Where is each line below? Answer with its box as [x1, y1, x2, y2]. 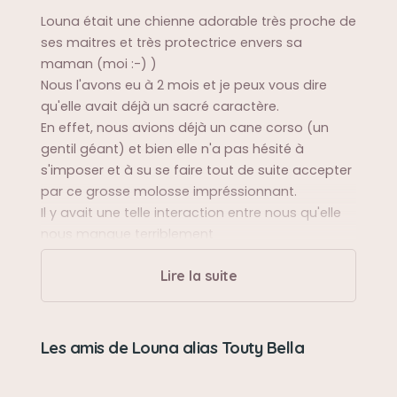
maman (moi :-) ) [40, 55, 157, 73]
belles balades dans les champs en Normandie [40, 331, 344, 348]
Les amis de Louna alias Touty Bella [40, 338, 305, 358]
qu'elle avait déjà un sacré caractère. [40, 97, 279, 115]
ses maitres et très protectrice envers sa [40, 34, 302, 51]
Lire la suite [160, 267, 237, 284]
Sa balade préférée [40, 271, 190, 292]
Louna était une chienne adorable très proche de [40, 12, 356, 30]
